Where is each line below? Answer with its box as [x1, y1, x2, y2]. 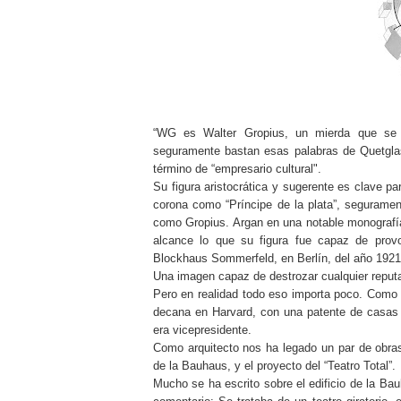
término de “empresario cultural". [152, 161, 321, 175]
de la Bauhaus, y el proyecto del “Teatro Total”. [152, 358, 396, 372]
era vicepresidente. [152, 322, 252, 337]
